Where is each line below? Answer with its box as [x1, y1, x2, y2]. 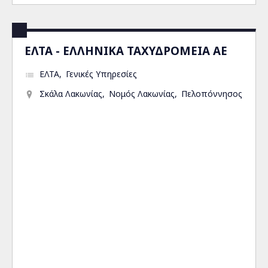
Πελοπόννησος [181, 88, 242, 99]
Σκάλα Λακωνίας [39, 88, 102, 99]
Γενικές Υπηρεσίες [66, 68, 137, 80]
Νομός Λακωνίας [109, 88, 175, 99]
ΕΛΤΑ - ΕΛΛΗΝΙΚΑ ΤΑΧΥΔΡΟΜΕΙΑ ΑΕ [25, 43, 227, 58]
